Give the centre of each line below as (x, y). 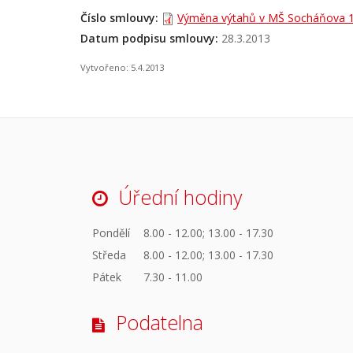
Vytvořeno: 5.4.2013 (122, 68)
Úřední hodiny (180, 197)
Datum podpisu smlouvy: (149, 39)
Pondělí (111, 232)
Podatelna (160, 322)
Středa (109, 255)
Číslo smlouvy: (119, 18)
